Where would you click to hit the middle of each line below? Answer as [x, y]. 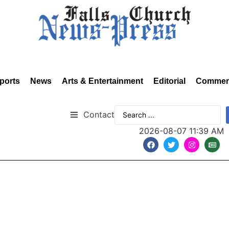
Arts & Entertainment [102, 81]
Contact [99, 114]
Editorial [169, 81]
